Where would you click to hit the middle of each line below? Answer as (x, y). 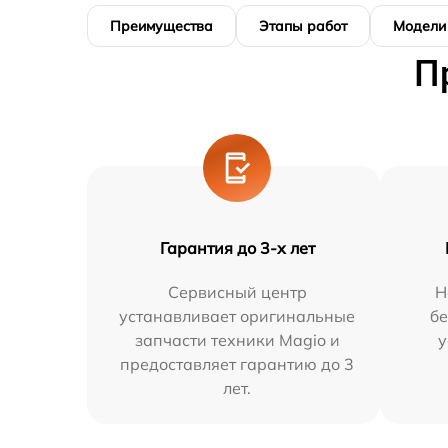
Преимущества (161, 26)
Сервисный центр (237, 292)
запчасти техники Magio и (237, 340)
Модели (419, 26)
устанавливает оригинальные (237, 316)
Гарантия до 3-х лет (237, 248)
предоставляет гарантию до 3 (237, 364)
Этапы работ (303, 26)
